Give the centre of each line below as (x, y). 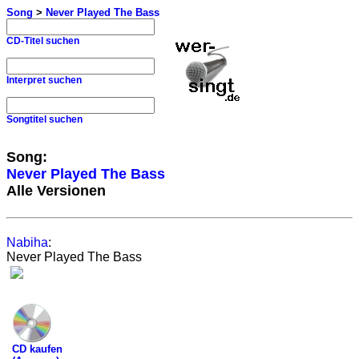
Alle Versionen (56, 191)
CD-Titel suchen (43, 41)
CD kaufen (37, 349)
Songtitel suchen (44, 119)
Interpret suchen (44, 80)
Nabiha (27, 242)
